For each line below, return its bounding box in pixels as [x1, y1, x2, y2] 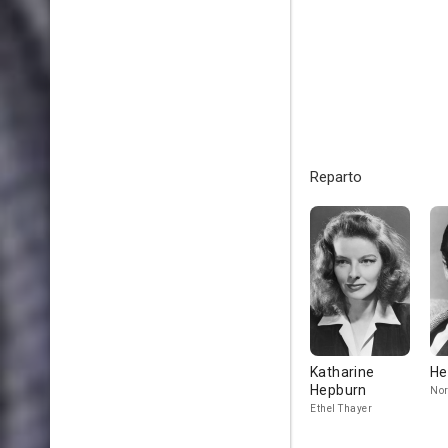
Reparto [310, 168, 362, 186]
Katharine [310, 364, 375, 380]
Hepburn [310, 382, 367, 398]
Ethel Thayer [310, 403, 372, 414]
